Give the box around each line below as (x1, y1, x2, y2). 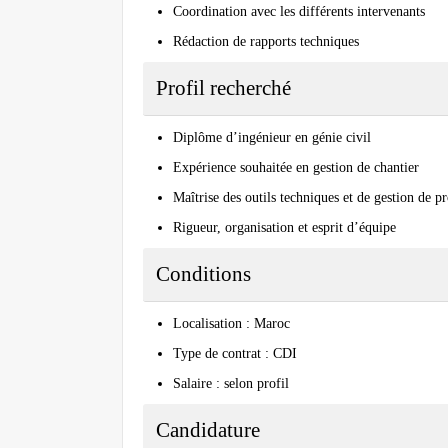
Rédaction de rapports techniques (173, 34, 359, 50)
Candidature (156, 418, 260, 443)
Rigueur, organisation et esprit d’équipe (173, 220, 396, 236)
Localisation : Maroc (173, 316, 290, 332)
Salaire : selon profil (173, 376, 289, 392)
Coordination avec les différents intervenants (173, 4, 425, 20)
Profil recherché (156, 76, 291, 101)
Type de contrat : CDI (173, 346, 297, 362)
